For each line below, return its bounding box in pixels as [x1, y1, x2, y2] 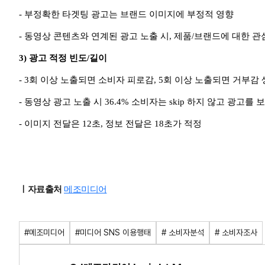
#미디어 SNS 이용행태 [75, 228, 151, 238]
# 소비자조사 [215, 228, 257, 238]
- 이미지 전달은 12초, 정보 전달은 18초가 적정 [19, 119, 202, 129]
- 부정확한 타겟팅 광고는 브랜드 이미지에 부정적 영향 [19, 9, 234, 20]
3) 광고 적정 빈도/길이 [19, 53, 107, 63]
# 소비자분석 [161, 228, 204, 238]
